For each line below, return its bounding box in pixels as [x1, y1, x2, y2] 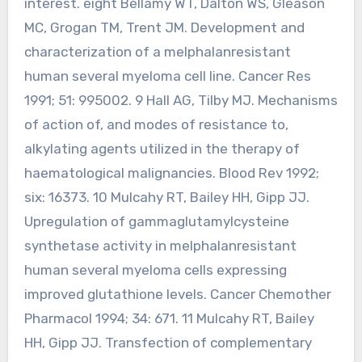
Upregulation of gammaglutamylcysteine [23, 213, 289, 229]
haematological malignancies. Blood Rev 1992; [23, 164, 319, 181]
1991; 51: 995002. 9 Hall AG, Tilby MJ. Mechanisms [23, 91, 338, 108]
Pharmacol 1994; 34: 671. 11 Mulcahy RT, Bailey [23, 309, 314, 326]
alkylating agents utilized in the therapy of [23, 140, 300, 157]
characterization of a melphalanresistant [23, 43, 291, 60]
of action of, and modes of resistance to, [23, 116, 288, 133]
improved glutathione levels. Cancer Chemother [23, 285, 331, 302]
